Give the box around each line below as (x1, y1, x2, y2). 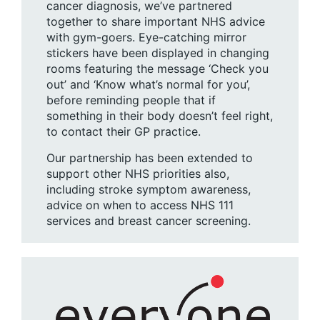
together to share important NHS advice (46, 14, 265, 29)
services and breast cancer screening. (46, 213, 251, 228)
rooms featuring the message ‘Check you (46, 61, 269, 76)
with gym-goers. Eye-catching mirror (46, 29, 246, 44)
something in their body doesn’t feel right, (46, 108, 273, 123)
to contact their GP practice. (46, 124, 201, 139)
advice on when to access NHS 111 (46, 197, 234, 212)
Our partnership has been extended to (46, 150, 253, 165)
